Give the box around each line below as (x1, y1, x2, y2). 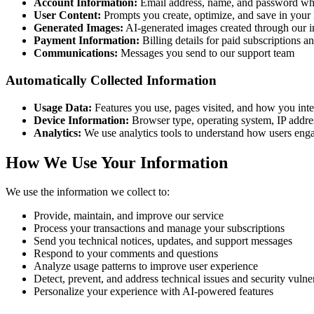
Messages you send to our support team (118, 47, 294, 60)
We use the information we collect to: (6, 186, 170, 198)
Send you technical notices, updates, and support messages (34, 235, 292, 247)
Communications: (34, 47, 118, 60)
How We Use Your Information (6, 153, 228, 172)
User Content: (34, 9, 101, 22)
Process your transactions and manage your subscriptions (34, 222, 285, 235)
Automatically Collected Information (6, 72, 217, 88)
